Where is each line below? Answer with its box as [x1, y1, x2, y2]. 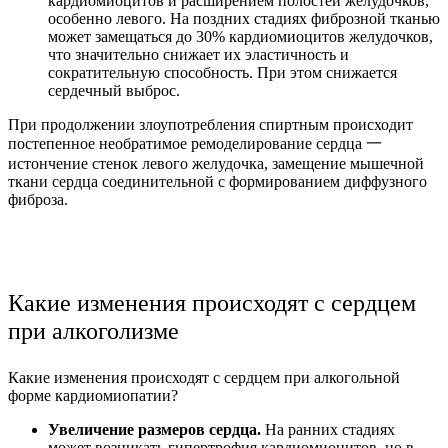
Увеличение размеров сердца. [48, 421, 261, 439]
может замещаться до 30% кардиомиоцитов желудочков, [48, 28, 433, 46]
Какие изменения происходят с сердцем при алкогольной [8, 369, 400, 387]
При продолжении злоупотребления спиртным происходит [8, 116, 413, 134]
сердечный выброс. [48, 82, 180, 100]
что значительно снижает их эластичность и [48, 46, 349, 64]
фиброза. [8, 191, 68, 209]
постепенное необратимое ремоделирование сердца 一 [8, 135, 382, 153]
